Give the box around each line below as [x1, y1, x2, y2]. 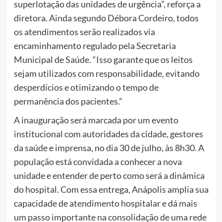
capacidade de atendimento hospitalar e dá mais [13, 197, 197, 209]
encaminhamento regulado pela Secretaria [13, 40, 176, 51]
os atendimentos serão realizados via [13, 26, 155, 37]
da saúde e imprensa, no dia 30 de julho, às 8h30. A [13, 142, 204, 153]
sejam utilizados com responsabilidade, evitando [13, 67, 200, 79]
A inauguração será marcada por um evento [13, 114, 178, 125]
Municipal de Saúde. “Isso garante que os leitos [13, 54, 193, 65]
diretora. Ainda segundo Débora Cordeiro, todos [13, 12, 199, 23]
